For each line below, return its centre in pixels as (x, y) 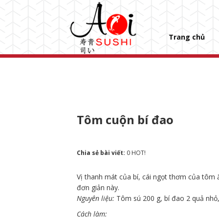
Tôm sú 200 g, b (142, 198)
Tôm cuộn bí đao (125, 120)
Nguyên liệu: (97, 198)
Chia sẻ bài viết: (102, 153)
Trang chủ (187, 37)
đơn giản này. (98, 187)
